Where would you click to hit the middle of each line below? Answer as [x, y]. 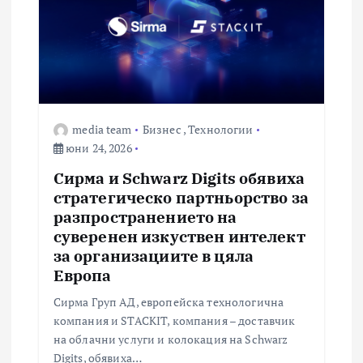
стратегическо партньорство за [181, 197]
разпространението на [145, 216]
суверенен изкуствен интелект [179, 236]
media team [102, 129]
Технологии [221, 129]
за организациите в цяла [153, 255]
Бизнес [162, 129]
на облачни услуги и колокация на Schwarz [171, 339]
